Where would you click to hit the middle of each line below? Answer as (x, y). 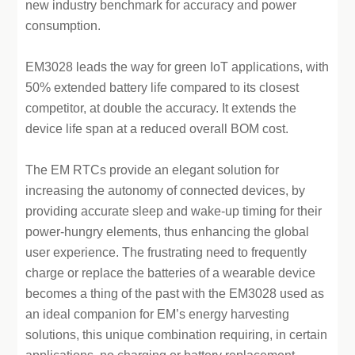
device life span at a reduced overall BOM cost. (157, 129)
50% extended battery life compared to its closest (162, 88)
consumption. (63, 26)
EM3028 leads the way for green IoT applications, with (177, 67)
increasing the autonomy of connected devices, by (166, 191)
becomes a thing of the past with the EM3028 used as (175, 294)
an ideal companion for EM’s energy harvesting (158, 314)
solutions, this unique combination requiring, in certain (177, 335)
